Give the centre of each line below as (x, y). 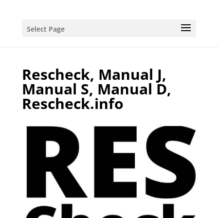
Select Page (45, 29)
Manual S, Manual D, (96, 89)
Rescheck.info (73, 103)
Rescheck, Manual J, (94, 74)
